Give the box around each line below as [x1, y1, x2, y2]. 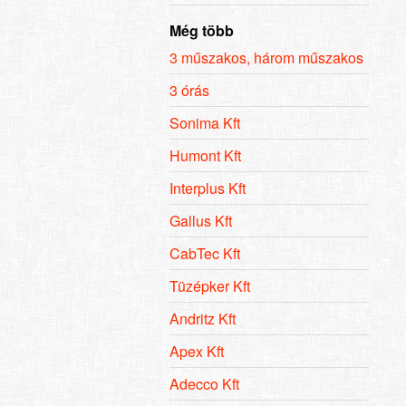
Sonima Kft [169, 111, 240, 133]
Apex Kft [169, 340, 224, 362]
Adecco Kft [169, 372, 239, 394]
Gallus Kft [169, 209, 232, 231]
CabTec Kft [169, 242, 240, 264]
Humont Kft [169, 144, 241, 166]
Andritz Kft [169, 307, 236, 329]
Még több [169, 19, 234, 41]
